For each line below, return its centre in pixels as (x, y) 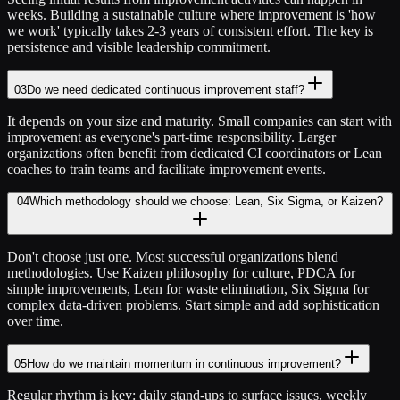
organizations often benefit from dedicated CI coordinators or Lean (195, 154)
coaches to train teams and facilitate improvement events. (167, 170)
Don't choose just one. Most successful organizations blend (173, 257)
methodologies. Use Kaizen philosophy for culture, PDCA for (181, 273)
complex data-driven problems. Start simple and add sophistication (193, 305)
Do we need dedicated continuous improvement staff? (166, 90)
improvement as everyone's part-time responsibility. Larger (171, 137)
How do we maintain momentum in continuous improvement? (184, 364)
